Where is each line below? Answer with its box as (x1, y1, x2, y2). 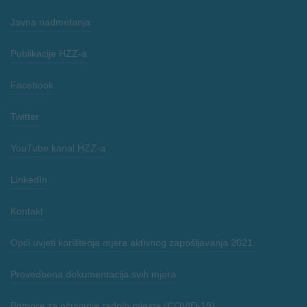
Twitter (10, 110, 39, 122)
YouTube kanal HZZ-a (10, 142, 106, 153)
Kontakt (10, 205, 43, 217)
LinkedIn (10, 173, 47, 185)
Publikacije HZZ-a (10, 47, 87, 59)
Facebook (10, 79, 53, 90)
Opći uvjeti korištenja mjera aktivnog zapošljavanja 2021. (10, 236, 256, 248)
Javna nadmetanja (10, 16, 90, 27)
